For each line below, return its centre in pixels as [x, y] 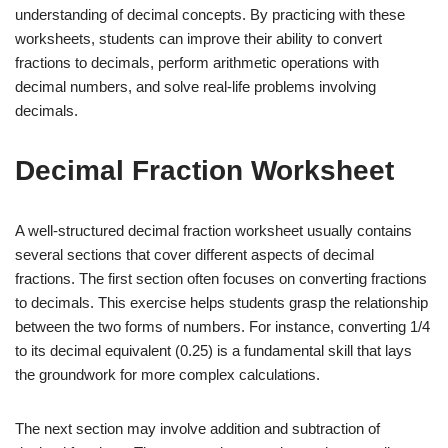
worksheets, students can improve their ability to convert [198, 38]
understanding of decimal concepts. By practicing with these [210, 14]
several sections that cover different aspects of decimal [194, 254]
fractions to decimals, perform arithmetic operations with [197, 62]
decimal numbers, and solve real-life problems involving [195, 86]
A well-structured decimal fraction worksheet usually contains [213, 230]
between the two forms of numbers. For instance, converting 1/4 [222, 326]
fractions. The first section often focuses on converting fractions [221, 278]
